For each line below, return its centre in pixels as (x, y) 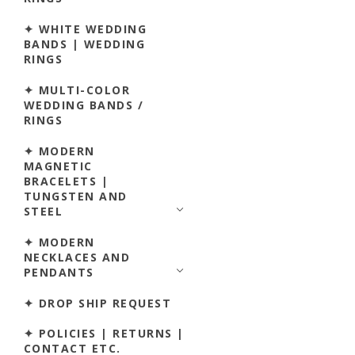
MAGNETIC (58, 166)
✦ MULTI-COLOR (77, 90)
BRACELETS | (67, 181)
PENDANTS (59, 272)
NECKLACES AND (77, 257)
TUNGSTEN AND (76, 196)
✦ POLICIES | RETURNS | (104, 334)
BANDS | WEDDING (85, 44)
